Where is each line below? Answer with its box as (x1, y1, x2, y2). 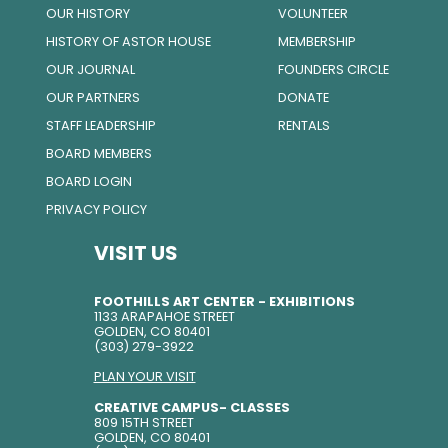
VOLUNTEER (278, 5, 349, 22)
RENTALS (278, 117, 331, 134)
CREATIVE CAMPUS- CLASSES (93, 399, 290, 416)
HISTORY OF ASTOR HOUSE (45, 33, 211, 50)
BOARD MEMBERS (45, 145, 152, 162)
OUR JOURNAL (45, 61, 135, 78)
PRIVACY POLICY (45, 201, 147, 218)
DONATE (278, 89, 330, 106)
